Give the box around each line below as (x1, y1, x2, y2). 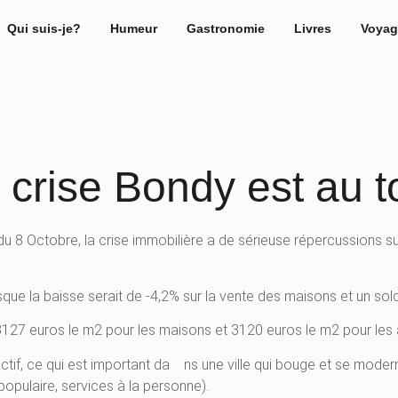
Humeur (109, 21, 157, 36)
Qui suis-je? (6, 21, 81, 36)
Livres (293, 21, 331, 36)
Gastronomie (186, 21, 265, 36)
